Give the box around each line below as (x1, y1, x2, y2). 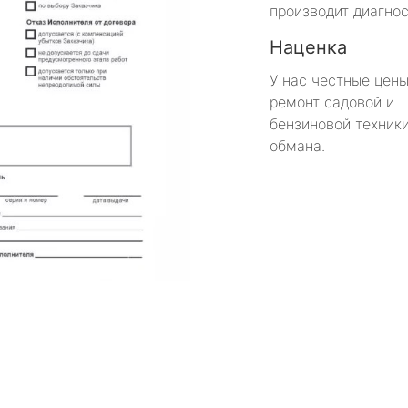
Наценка (270, 36, 347, 58)
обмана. (270, 136, 325, 155)
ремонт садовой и (270, 92, 394, 111)
